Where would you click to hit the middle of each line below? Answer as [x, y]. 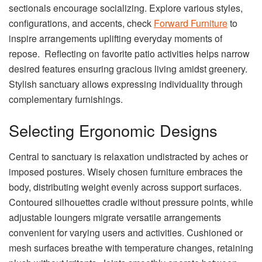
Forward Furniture [191, 23]
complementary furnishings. [66, 99]
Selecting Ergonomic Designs [113, 130]
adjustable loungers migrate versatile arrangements [115, 217]
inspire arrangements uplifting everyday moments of [116, 38]
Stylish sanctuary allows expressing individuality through [126, 84]
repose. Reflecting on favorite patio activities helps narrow [129, 53]
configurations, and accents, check [81, 23]
